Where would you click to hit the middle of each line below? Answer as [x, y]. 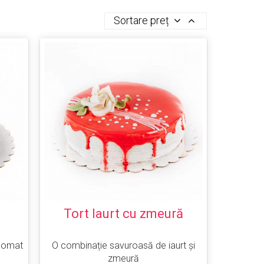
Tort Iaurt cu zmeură [123, 214]
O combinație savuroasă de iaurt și [123, 246]
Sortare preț [143, 20]
